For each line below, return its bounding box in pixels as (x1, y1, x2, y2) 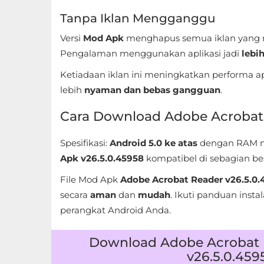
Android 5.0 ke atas (110, 137, 197, 148)
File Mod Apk (60, 174, 120, 185)
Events (19, 227, 48, 238)
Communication (19, 91, 91, 103)
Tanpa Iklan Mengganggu (60, 11, 216, 25)
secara (60, 189, 90, 200)
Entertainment (19, 200, 84, 211)
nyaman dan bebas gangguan (84, 84, 220, 95)
